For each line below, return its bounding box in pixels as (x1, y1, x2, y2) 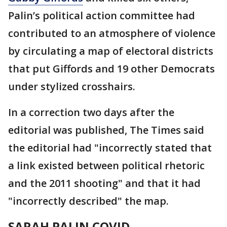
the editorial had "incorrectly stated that (8, 141, 212, 155)
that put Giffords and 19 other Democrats (8, 62, 215, 76)
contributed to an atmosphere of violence (8, 26, 215, 41)
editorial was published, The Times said (8, 123, 204, 137)
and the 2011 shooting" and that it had (8, 176, 201, 191)
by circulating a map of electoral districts (8, 44, 213, 58)
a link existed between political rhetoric (8, 159, 205, 173)
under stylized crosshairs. (8, 80, 135, 94)
